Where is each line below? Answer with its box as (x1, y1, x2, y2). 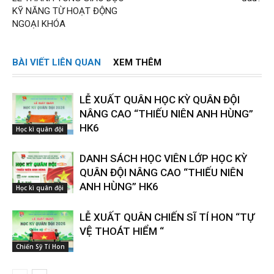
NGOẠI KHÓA (12, 18, 65, 29)
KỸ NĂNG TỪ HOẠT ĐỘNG (12, 5, 117, 17)
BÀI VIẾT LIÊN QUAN (12, 56, 101, 68)
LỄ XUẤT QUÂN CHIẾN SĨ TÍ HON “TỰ (80, 210, 254, 223)
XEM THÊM (113, 56, 161, 68)
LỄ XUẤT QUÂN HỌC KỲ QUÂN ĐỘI (80, 93, 240, 106)
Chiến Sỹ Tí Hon (16, 242, 65, 251)
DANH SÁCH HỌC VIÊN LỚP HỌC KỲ (80, 152, 247, 165)
